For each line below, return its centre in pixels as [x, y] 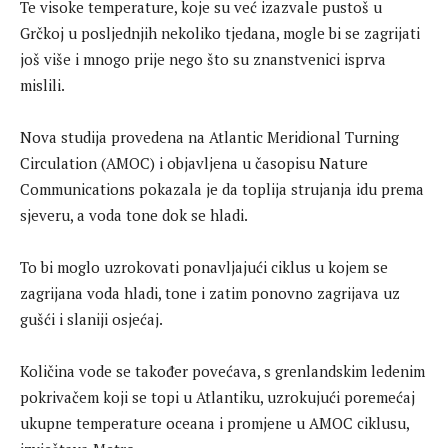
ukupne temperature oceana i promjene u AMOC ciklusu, [214, 423]
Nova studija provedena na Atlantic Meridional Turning [209, 137]
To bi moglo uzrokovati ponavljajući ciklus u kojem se [204, 267]
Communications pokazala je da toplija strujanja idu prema [222, 189]
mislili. [42, 85]
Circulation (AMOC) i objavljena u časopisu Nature [194, 163]
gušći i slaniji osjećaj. [91, 319]
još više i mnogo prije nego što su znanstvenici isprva [203, 59]
